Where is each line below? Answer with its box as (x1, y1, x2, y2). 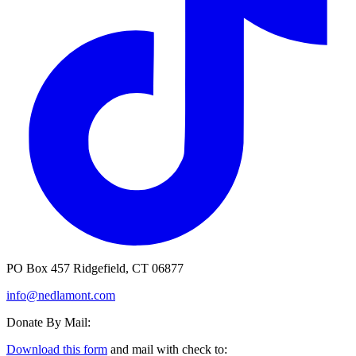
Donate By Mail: (6, 315, 91, 329)
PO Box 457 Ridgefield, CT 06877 (6, 261, 184, 275)
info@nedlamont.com (6, 288, 115, 302)
